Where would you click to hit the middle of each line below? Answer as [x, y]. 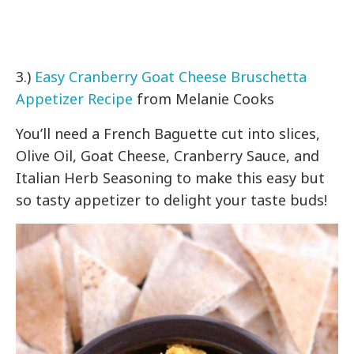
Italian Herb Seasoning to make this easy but [171, 177]
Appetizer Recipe [75, 98]
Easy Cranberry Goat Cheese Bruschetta [171, 76]
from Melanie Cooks [204, 98]
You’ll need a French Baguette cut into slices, [168, 133]
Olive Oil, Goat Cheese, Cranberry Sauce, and [168, 155]
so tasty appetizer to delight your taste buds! [172, 200]
